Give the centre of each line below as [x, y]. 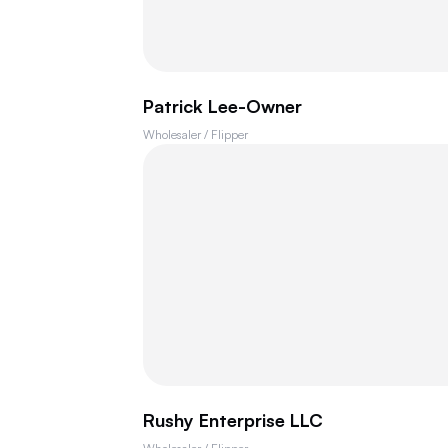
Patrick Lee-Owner [222, 106]
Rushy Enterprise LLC [233, 420]
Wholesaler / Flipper [195, 134]
